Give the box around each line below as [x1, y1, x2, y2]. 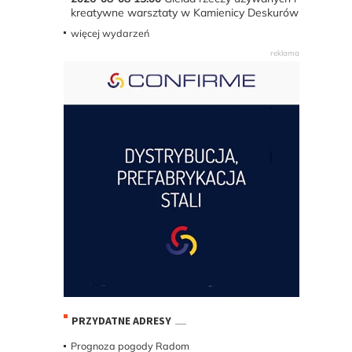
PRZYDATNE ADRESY [71, 313, 171, 328]
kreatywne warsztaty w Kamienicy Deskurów [70, 5, 299, 20]
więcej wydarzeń [70, 26, 149, 39]
